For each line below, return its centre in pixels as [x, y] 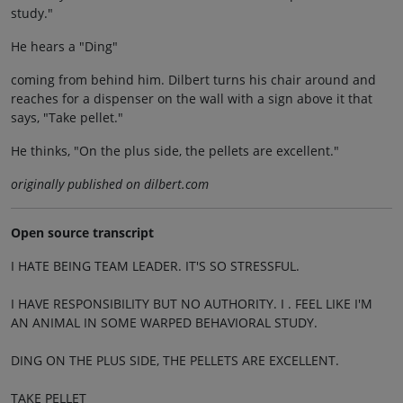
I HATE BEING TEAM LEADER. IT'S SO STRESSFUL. [155, 265]
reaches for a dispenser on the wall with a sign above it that [192, 98]
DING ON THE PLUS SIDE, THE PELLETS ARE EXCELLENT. [175, 360]
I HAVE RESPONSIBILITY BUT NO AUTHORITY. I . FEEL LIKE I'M [192, 303]
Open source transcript [82, 232]
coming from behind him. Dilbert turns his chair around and [193, 79]
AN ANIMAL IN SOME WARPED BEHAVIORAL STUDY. [164, 322]
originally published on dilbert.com [110, 184]
